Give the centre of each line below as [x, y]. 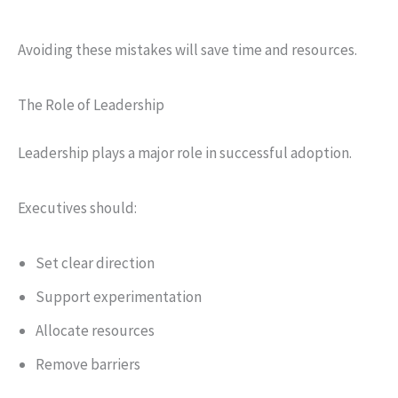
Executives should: [77, 207]
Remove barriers [88, 364]
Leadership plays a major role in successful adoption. [185, 152]
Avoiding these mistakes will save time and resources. [187, 50]
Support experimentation [119, 296]
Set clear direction [95, 263]
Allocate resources [95, 330]
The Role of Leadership [91, 105]
